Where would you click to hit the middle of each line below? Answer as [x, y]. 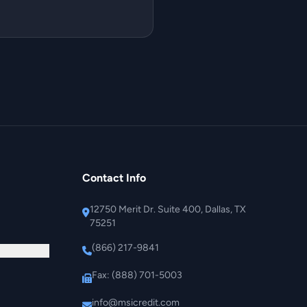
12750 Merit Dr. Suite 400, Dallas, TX [168, 209]
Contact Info [114, 177]
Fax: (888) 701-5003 [137, 275]
